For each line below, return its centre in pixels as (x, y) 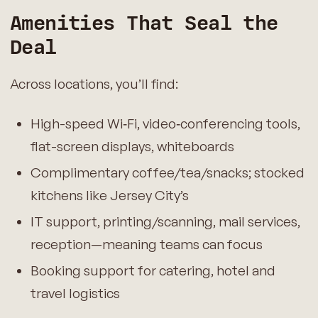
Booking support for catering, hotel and (153, 270)
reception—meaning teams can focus (146, 244)
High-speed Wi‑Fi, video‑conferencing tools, (165, 124)
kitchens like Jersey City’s (109, 195)
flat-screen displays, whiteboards (132, 147)
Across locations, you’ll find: (94, 83)
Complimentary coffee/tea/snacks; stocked (167, 172)
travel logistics (75, 293)
